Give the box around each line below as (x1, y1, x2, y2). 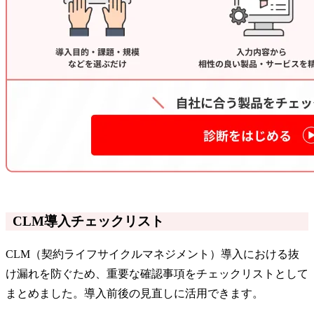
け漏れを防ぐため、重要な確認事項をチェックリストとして (6, 268, 308, 280)
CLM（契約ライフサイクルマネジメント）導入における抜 (6, 248, 299, 261)
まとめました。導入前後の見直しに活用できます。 (6, 287, 264, 300)
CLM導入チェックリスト (13, 214, 164, 229)
